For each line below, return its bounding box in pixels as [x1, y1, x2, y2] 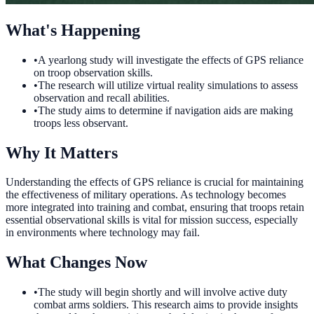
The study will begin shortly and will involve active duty [38, 286, 287, 299]
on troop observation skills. [34, 66, 153, 78]
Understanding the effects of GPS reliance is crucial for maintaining [6, 176, 303, 189]
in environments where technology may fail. [6, 226, 200, 239]
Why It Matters [6, 143, 118, 162]
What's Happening [6, 20, 140, 39]
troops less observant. [34, 116, 128, 129]
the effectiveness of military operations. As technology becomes [6, 189, 286, 201]
